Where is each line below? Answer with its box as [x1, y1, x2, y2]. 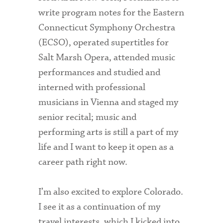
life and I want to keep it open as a [38, 140, 174, 153]
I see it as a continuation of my [38, 200, 161, 213]
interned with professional [38, 81, 146, 94]
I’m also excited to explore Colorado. [38, 185, 184, 198]
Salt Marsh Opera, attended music [38, 51, 176, 64]
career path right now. [38, 155, 128, 168]
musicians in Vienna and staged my [38, 96, 179, 109]
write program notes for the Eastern [38, 6, 185, 19]
